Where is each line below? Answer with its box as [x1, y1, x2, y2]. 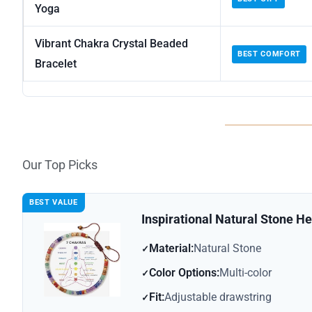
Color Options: [149, 266, 219, 280]
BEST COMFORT [237, 49, 301, 59]
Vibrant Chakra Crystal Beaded [35, 37, 188, 51]
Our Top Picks [22, 157, 97, 173]
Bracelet [35, 57, 77, 71]
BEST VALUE [29, 198, 78, 208]
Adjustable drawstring [164, 290, 272, 304]
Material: [149, 242, 194, 256]
